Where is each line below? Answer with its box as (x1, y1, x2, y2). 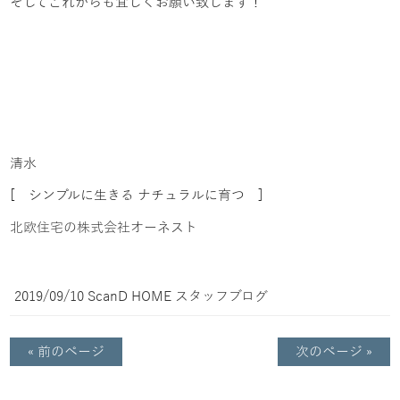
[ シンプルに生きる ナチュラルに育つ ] (10, 187, 264, 203)
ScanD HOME (87, 288, 172, 304)
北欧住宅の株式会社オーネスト (10, 220, 198, 235)
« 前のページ (28, 344, 105, 359)
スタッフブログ (175, 288, 269, 304)
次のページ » (295, 344, 372, 359)
